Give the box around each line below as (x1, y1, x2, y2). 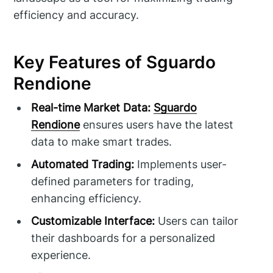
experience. (31, 249, 91, 262)
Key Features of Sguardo (13, 51, 216, 73)
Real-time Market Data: (31, 101, 151, 115)
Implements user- (134, 158, 227, 171)
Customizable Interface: (31, 214, 155, 228)
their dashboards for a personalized (31, 232, 216, 245)
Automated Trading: (31, 158, 135, 171)
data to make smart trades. (31, 135, 172, 149)
